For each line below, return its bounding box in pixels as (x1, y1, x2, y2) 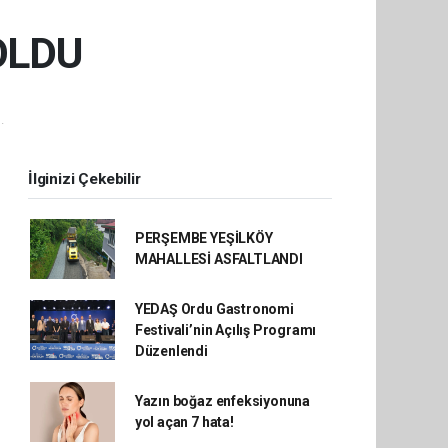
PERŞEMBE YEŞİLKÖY (134, 229, 273, 246)
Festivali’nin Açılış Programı (134, 321, 317, 338)
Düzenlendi (134, 342, 208, 359)
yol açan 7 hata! (134, 413, 234, 430)
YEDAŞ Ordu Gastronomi (134, 300, 294, 317)
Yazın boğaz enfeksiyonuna (134, 392, 311, 409)
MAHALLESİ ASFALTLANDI (134, 250, 303, 267)
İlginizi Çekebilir (28, 169, 141, 188)
